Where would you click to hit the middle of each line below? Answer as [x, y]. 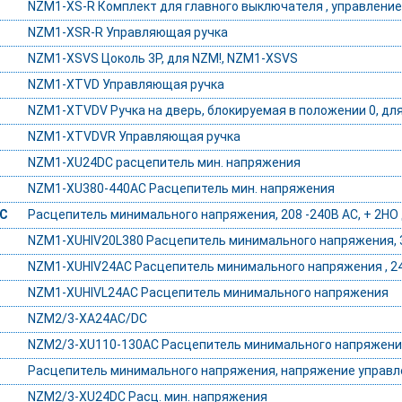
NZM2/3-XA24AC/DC [87, 319]
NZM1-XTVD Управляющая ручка [126, 85]
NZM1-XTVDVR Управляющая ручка [134, 137]
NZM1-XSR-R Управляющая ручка [127, 33]
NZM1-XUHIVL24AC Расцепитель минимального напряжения [208, 293]
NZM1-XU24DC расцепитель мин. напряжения [164, 163]
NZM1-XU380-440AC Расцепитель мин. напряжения [181, 189]
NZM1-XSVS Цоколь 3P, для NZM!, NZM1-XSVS [162, 59]
